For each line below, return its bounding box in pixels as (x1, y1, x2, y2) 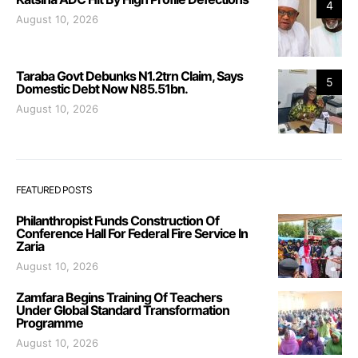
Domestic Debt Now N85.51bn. (16, 80, 188, 97)
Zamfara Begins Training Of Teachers (16, 288, 222, 305)
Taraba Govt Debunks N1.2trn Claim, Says (16, 67, 243, 84)
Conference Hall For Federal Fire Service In (16, 225, 248, 241)
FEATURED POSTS (16, 183, 93, 196)
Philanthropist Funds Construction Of (16, 212, 219, 229)
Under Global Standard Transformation (16, 301, 229, 318)
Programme (16, 314, 83, 331)
